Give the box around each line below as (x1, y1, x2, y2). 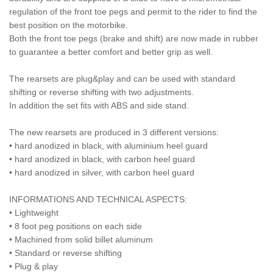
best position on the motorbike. (9, 20, 128, 30)
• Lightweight (9, 208, 58, 218)
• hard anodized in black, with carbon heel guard (9, 154, 195, 164)
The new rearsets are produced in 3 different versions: (9, 127, 219, 137)
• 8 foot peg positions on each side (9, 221, 142, 231)
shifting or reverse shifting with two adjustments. (9, 87, 194, 97)
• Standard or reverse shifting (9, 248, 122, 258)
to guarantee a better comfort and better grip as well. (9, 47, 213, 57)
